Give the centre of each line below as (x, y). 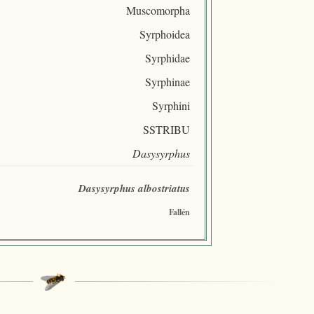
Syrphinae (167, 81)
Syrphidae (167, 57)
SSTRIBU (166, 129)
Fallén (179, 212)
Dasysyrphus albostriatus (134, 188)
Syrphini (171, 105)
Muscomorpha (158, 10)
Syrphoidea (164, 34)
